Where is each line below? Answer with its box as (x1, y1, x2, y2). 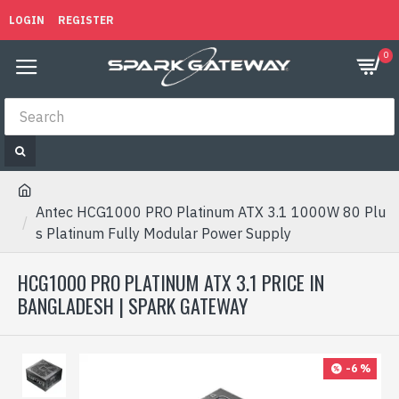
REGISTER (58, 12, 114, 27)
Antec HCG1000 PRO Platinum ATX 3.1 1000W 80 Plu (36, 203, 386, 221)
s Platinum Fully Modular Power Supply (36, 224, 291, 242)
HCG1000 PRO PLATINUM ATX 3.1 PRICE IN (18, 268, 324, 297)
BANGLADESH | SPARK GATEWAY (18, 291, 248, 320)
